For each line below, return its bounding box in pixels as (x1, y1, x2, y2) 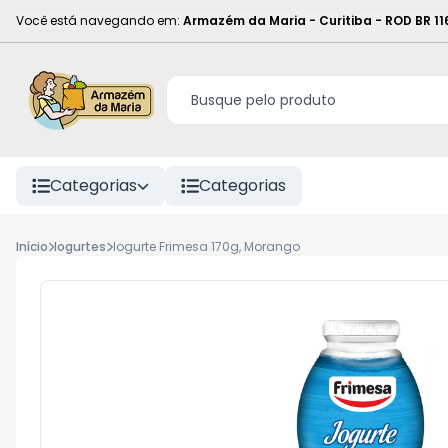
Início (16, 238, 48, 255)
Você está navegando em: (16, 12, 180, 29)
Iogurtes (54, 238, 107, 255)
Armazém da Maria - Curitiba (183, 12, 372, 29)
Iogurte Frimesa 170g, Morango (112, 238, 300, 255)
